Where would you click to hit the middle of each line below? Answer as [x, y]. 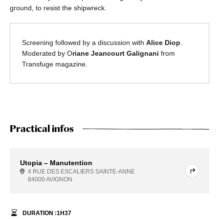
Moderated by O [47, 53]
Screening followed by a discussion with [84, 42]
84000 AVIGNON [50, 179]
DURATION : [40, 213]
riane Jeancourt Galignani [116, 53]
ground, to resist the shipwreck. [58, 8]
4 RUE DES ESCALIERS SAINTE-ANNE [81, 171]
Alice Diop [163, 42]
